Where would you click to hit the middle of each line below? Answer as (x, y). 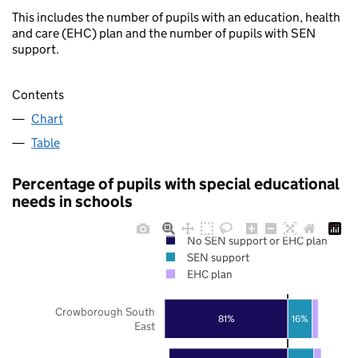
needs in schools (72, 201)
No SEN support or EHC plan (257, 240)
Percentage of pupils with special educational (176, 183)
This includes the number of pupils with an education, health (176, 18)
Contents (38, 94)
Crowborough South (105, 311)
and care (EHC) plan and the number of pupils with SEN (164, 34)
